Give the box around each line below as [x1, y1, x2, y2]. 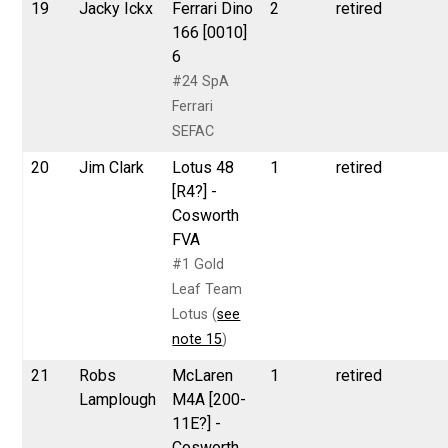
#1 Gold [172, 255, 225, 273]
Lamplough [79, 389, 157, 409]
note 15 [172, 330, 223, 348]
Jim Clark [79, 157, 145, 177]
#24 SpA [172, 72, 230, 90]
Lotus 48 [172, 157, 235, 177]
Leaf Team [172, 280, 243, 298]
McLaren [172, 365, 234, 385]
